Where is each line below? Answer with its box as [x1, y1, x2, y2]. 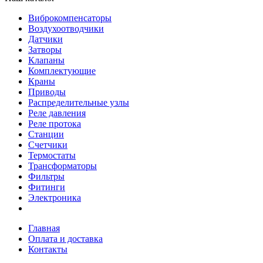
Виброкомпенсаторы [28, 13, 112, 23]
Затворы [28, 45, 62, 55]
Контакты [28, 244, 68, 254]
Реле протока [28, 119, 81, 129]
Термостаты [28, 150, 76, 160]
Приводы [28, 87, 66, 97]
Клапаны [28, 55, 65, 65]
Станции [28, 129, 64, 139]
